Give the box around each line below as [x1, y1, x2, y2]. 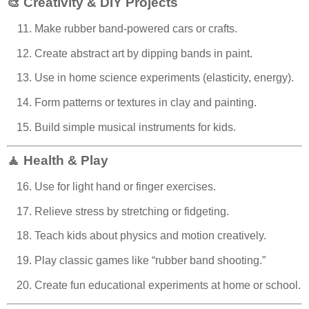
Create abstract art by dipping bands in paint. [34, 47, 252, 59]
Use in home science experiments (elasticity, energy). [34, 72, 294, 84]
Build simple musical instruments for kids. [34, 121, 236, 134]
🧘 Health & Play [7, 152, 108, 168]
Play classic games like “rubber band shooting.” [34, 255, 266, 267]
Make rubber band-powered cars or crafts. [34, 22, 237, 34]
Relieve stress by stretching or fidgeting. [34, 205, 229, 217]
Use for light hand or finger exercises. [34, 180, 216, 192]
